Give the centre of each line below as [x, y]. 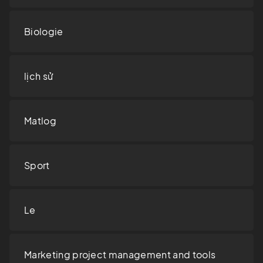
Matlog [40, 121]
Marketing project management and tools [120, 255]
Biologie [44, 32]
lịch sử [39, 76]
